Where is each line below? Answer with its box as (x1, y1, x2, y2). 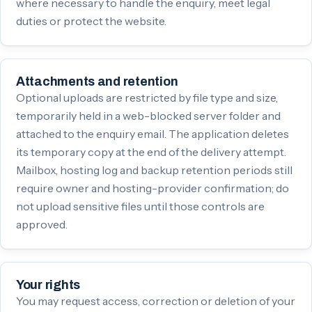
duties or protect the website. (16, 13, 166, 28)
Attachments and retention (16, 74, 178, 88)
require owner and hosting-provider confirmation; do (16, 180, 289, 195)
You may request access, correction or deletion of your (16, 293, 295, 308)
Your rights (16, 277, 81, 292)
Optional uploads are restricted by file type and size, (16, 90, 278, 104)
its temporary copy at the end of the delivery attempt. (16, 144, 286, 159)
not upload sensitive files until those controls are (16, 198, 265, 213)
